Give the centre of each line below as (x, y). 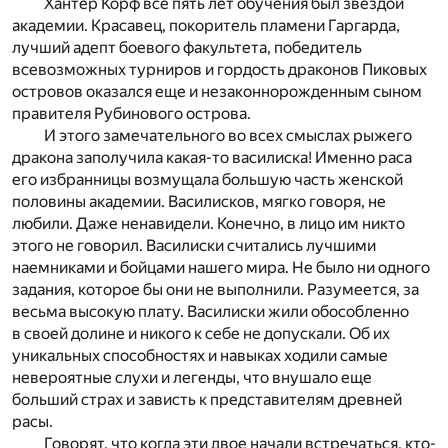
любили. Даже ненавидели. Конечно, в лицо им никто (208, 223)
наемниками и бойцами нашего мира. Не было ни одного (221, 267)
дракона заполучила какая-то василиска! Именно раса (212, 157)
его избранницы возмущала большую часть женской (207, 179)
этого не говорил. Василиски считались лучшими (194, 245)
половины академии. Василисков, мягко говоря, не (199, 201)
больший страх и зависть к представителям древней (207, 399)
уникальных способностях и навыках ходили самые (200, 355)
